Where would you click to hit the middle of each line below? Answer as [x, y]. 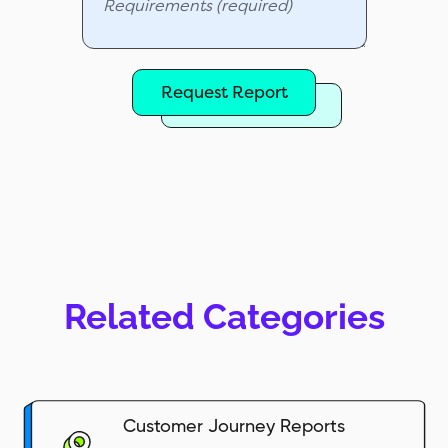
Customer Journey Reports [234, 427]
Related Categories [224, 317]
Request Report [224, 92]
